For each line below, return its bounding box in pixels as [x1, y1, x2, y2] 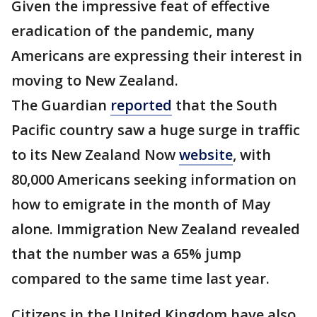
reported [110, 96, 172, 115]
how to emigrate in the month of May [11, 195, 271, 214]
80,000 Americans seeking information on [11, 170, 296, 189]
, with [233, 145, 271, 164]
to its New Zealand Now [11, 145, 179, 164]
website [179, 145, 233, 164]
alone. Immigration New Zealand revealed [11, 219, 300, 238]
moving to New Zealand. [11, 71, 178, 90]
